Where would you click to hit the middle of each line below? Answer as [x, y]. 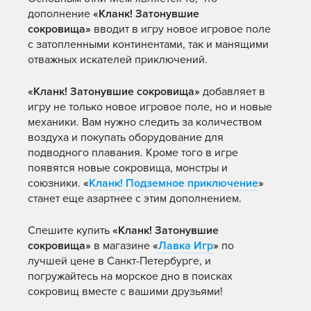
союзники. [56, 183]
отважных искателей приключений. [118, 60]
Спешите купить [70, 230]
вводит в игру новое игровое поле [181, 29]
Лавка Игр [186, 246]
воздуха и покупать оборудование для [126, 137]
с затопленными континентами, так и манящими [150, 44]
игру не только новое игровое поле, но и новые [150, 107]
